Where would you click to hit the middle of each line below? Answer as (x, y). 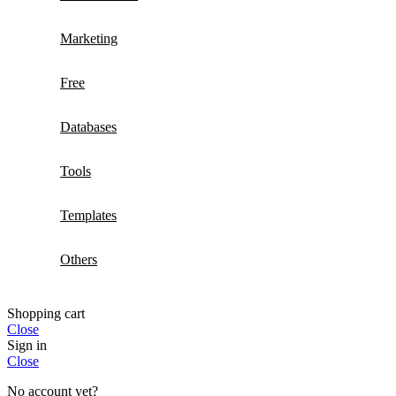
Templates (88, 216)
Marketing (89, 39)
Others (79, 260)
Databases (88, 127)
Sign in (27, 346)
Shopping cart (46, 314)
